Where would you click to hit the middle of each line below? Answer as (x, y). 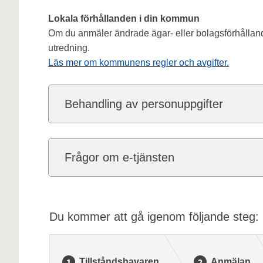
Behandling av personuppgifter (144, 104)
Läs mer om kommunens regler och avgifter (137, 63)
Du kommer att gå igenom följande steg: (154, 217)
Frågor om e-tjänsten (119, 158)
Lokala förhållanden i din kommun (124, 19)
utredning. (70, 48)
